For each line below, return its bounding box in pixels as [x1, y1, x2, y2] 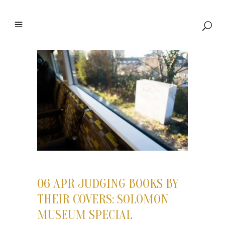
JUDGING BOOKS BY [75, 176, 178, 192]
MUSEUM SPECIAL [37, 207, 133, 223]
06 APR [37, 176, 75, 192]
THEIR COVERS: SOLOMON [37, 192, 169, 207]
